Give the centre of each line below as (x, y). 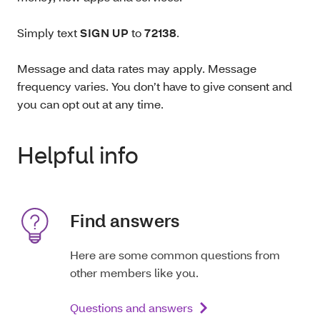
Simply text (47, 32)
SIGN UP (103, 32)
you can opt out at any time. (90, 104)
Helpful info (78, 154)
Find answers (126, 220)
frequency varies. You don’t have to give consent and (155, 86)
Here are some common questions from (175, 255)
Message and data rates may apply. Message (137, 68)
